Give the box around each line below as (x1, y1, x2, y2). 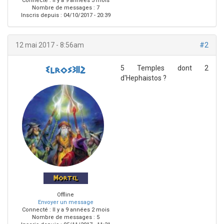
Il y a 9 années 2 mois (50, 206, 109, 213)
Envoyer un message (37, 199, 93, 206)
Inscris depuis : (20, 12, 62, 19)
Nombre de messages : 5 (31, 214, 99, 221)
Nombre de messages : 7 (31, 4, 99, 11)
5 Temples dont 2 (120, 64, 208, 72)
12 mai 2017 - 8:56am (15, 41, 84, 49)
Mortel (53, 174, 78, 182)
